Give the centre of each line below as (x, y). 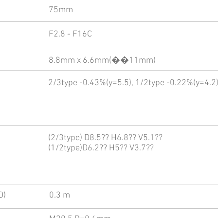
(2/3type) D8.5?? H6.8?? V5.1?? (105, 138)
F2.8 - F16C (70, 34)
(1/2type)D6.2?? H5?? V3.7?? (101, 148)
